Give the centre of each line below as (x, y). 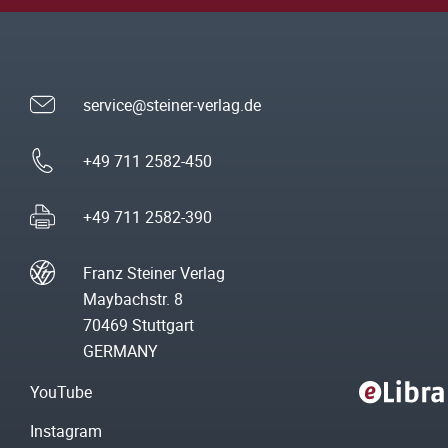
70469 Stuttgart (138, 325)
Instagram (66, 431)
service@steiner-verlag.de (172, 105)
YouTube (61, 392)
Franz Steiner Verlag (154, 273)
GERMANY (120, 351)
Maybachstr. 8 (133, 299)
